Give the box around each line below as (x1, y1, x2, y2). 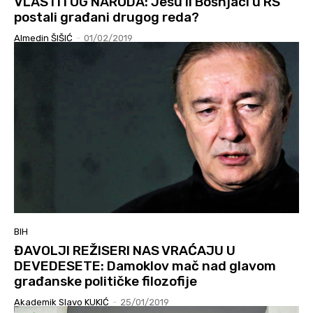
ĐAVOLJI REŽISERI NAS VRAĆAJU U (14, 242, 235, 259)
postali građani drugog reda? (14, 9, 199, 26)
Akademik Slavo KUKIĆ (14, 297, 109, 308)
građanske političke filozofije (14, 273, 197, 290)
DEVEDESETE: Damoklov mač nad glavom (14, 258, 276, 275)
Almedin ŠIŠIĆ (14, 33, 73, 44)
